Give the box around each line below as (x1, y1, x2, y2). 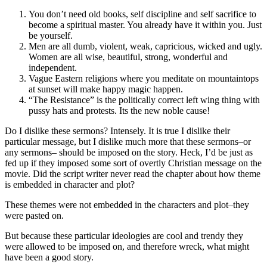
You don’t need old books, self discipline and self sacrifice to (29, 8, 256, 19)
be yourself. (29, 30, 73, 41)
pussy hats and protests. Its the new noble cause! (29, 105, 210, 116)
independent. (29, 62, 77, 73)
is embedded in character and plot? (5, 179, 135, 190)
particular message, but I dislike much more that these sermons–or (5, 136, 251, 147)
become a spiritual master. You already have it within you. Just (29, 19, 262, 30)
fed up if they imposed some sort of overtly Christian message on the (5, 157, 262, 168)
